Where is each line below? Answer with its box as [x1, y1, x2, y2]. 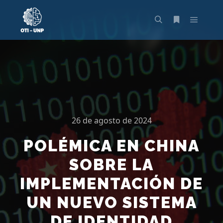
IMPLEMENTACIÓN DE [20, 174, 203, 193]
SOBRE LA [69, 155, 154, 174]
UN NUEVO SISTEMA [26, 193, 197, 212]
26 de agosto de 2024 [71, 115, 152, 126]
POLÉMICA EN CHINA [23, 136, 200, 155]
